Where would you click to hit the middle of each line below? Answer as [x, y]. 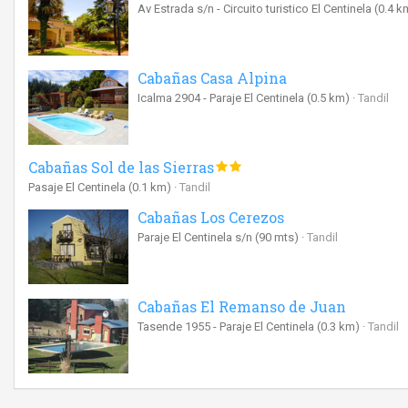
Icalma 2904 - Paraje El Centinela [222, 97]
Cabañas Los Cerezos [211, 217]
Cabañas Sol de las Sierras [121, 167]
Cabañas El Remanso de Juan [242, 306]
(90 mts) [277, 237]
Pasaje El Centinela [78, 187]
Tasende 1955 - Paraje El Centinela [227, 326]
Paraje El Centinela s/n [196, 237]
